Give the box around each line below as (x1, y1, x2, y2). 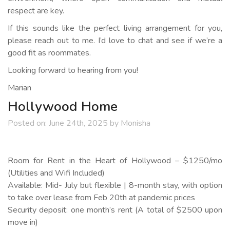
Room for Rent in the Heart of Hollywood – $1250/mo (8, 155, 222, 167)
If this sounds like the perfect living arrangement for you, (8, 23, 222, 34)
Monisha (119, 118, 150, 129)
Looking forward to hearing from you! (8, 65, 138, 76)
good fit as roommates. (8, 47, 91, 59)
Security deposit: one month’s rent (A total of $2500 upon (8, 204, 222, 216)
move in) (8, 217, 38, 228)
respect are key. (8, 5, 64, 17)
